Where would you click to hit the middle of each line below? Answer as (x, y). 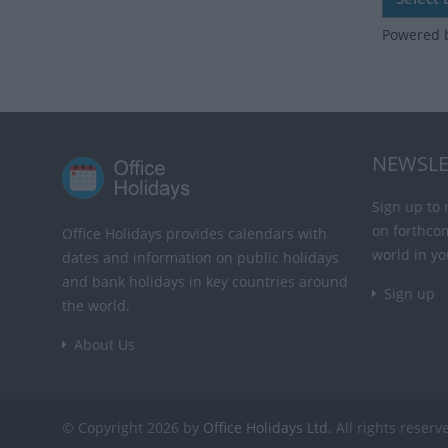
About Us (104, 345)
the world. (96, 306)
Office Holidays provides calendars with (194, 234)
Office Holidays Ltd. (267, 428)
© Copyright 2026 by (132, 428)
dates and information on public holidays (200, 258)
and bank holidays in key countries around (205, 282)
